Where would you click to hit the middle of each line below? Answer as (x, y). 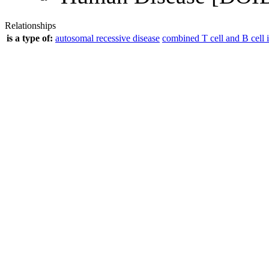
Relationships (30, 26)
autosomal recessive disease (107, 38)
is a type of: (30, 38)
